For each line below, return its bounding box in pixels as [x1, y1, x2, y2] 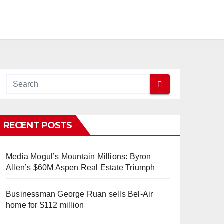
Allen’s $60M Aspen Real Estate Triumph [6, 163, 155, 172]
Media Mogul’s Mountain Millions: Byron [6, 152, 151, 161]
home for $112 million [6, 201, 84, 209]
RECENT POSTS [3, 120, 72, 131]
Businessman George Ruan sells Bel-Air [6, 190, 153, 198]
